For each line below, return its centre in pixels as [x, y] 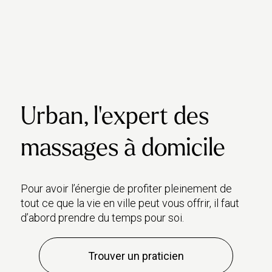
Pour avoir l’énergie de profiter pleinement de [126, 189]
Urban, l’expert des [115, 116]
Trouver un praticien [136, 256]
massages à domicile [123, 148]
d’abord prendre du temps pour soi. [102, 218]
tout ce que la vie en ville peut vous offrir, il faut [130, 203]
